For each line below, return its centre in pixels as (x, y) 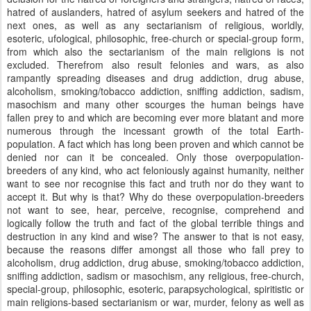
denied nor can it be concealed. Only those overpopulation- (155, 157)
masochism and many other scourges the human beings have (155, 104)
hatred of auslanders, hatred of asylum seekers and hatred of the (155, 12)
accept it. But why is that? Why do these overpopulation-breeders (155, 196)
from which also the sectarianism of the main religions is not (155, 51)
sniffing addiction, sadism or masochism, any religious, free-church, (155, 276)
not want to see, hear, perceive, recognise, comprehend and (155, 210)
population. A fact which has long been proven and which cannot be (155, 144)
